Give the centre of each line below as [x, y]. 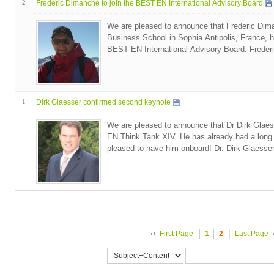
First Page [176, 233]
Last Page [251, 233]
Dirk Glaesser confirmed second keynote [103, 102]
